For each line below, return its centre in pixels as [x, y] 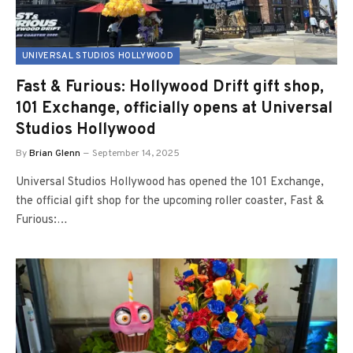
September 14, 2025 [136, 153]
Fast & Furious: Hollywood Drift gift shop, [170, 87]
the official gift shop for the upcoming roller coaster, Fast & [170, 201]
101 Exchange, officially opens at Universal [174, 108]
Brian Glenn [55, 153]
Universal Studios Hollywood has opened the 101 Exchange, [170, 182]
